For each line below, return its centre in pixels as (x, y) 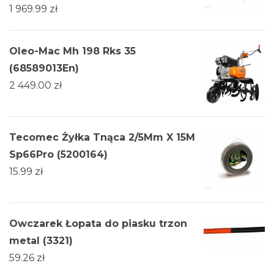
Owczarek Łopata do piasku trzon (98, 223)
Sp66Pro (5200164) (58, 154)
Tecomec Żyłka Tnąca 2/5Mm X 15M (102, 137)
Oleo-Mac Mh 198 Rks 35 (72, 51)
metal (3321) (41, 240)
